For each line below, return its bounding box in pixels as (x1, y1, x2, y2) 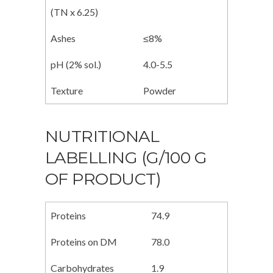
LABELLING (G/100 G (45, 147, 207, 168)
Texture (51, 85, 83, 97)
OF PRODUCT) (45, 169, 161, 190)
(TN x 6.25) (51, 6, 98, 18)
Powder (143, 85, 176, 97)
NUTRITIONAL (45, 126, 160, 147)
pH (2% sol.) (51, 58, 101, 71)
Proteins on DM (51, 236, 117, 248)
